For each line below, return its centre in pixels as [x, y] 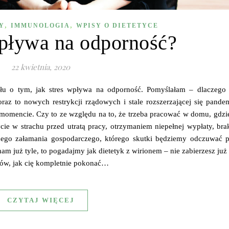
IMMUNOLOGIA [40, 26]
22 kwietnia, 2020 [41, 67]
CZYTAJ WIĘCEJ [41, 200]
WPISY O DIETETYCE [117, 26]
